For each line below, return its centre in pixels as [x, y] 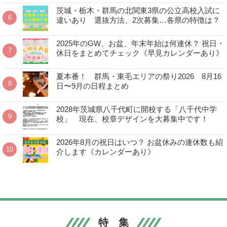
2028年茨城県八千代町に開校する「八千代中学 [136, 109]
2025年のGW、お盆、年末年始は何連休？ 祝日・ [140, 43]
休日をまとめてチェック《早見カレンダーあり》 [140, 53]
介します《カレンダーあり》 [105, 152]
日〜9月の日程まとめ [92, 86]
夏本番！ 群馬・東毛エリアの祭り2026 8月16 [139, 76]
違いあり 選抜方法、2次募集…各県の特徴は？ [138, 20]
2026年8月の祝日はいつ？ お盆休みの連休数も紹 [139, 142]
